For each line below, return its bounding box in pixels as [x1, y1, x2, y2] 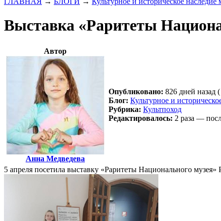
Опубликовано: [109, 87, 163, 96]
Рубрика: [109, 105, 141, 114]
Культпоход [143, 105, 182, 114]
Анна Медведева [26, 154, 85, 163]
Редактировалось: [109, 114, 173, 123]
